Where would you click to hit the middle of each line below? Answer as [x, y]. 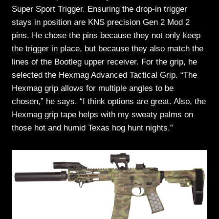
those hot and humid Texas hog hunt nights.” [92, 128]
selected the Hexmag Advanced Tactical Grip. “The [104, 75]
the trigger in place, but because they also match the [108, 48]
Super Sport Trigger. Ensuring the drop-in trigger [99, 9]
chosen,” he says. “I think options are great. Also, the [109, 101]
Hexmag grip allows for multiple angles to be [93, 88]
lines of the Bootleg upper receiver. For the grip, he [104, 62]
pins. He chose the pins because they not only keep [106, 35]
